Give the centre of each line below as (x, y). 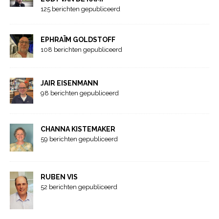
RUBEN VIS (59, 177)
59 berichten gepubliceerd (79, 139)
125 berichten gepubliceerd (80, 9)
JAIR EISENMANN (69, 83)
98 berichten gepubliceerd (80, 93)
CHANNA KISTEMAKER (78, 129)
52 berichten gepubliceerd (79, 187)
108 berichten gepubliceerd (81, 49)
